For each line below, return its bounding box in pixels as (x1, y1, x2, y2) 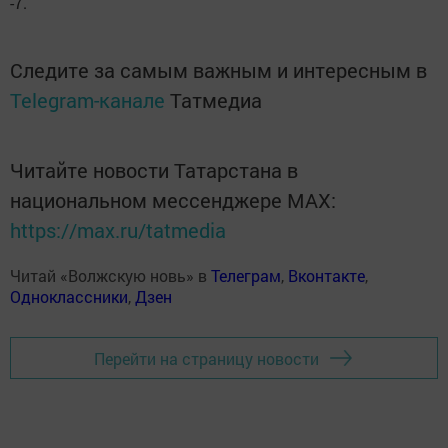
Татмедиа (170, 87, 262, 114)
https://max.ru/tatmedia (10, 217, 226, 244)
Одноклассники (10, 286, 128, 308)
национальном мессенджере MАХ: (10, 187, 336, 214)
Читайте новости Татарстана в (10, 157, 298, 184)
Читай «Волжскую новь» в (10, 265, 211, 287)
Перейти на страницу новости (94, 347, 319, 369)
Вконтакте (288, 265, 365, 287)
